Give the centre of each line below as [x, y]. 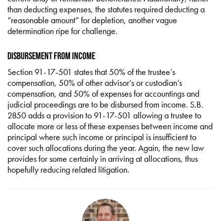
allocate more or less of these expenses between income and [110, 126]
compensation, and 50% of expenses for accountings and [103, 93]
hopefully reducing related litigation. [68, 169]
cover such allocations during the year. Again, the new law [106, 148]
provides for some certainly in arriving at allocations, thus [103, 159]
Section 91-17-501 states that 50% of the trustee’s [91, 72]
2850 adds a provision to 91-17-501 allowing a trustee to [104, 115]
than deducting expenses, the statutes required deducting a [106, 9]
